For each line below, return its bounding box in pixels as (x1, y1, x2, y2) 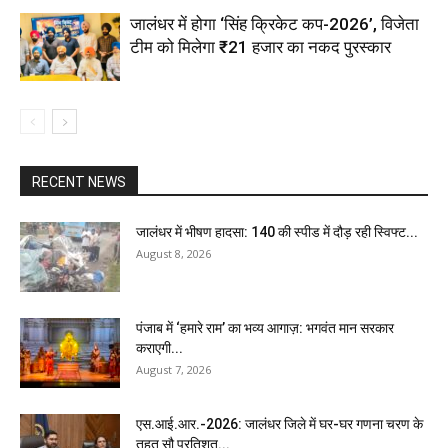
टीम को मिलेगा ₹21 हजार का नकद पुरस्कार (130, 36, 391, 57)
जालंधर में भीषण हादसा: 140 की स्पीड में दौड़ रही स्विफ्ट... (136, 223, 418, 240)
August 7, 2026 (136, 361, 211, 377)
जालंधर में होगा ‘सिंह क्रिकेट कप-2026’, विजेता (130, 13, 419, 34)
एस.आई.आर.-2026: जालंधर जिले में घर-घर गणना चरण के (136, 415, 423, 432)
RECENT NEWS (32, 173, 126, 190)
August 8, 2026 (136, 245, 211, 261)
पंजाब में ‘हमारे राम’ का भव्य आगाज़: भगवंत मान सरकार (136, 319, 394, 336)
